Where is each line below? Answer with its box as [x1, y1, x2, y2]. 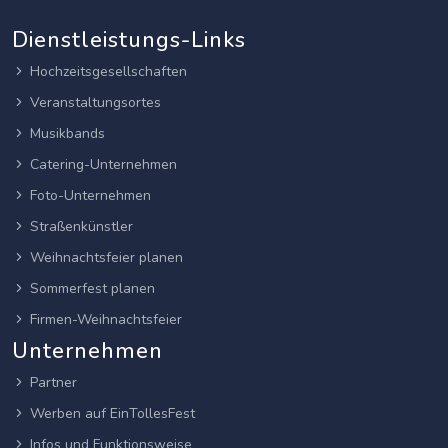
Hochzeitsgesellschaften [30, 62, 187, 82]
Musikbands [30, 124, 105, 144]
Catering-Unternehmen [30, 155, 177, 175]
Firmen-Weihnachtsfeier [30, 310, 182, 330]
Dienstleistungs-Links [12, 25, 246, 56]
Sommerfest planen [30, 279, 155, 299]
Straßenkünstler [30, 217, 133, 237]
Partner [30, 373, 77, 393]
